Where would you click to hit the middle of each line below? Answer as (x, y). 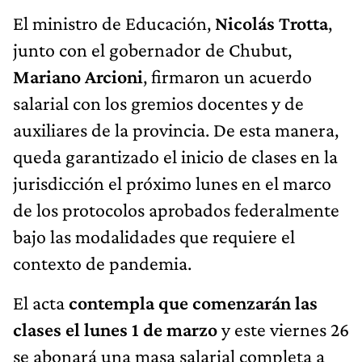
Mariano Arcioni (78, 76)
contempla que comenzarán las (193, 302)
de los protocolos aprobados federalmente (176, 209)
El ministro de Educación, (114, 23)
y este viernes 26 (283, 329)
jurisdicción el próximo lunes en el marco (172, 183)
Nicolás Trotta (271, 23)
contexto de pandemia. (102, 263)
